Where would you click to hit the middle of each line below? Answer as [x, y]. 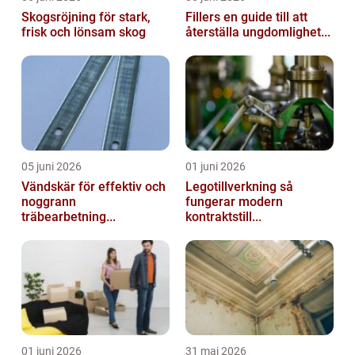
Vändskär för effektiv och [94, 187]
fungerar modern [234, 202]
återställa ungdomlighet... [258, 32]
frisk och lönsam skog [84, 32]
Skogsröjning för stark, [86, 17]
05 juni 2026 [52, 167]
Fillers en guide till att [204, 17]
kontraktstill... [223, 217]
